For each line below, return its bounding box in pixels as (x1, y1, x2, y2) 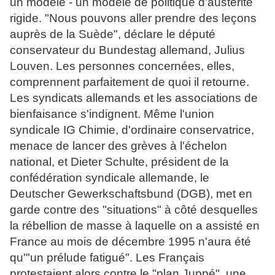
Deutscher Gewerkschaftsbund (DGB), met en (10, 187, 252, 201)
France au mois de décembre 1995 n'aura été (10, 235, 251, 249)
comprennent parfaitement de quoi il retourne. (10, 76, 249, 89)
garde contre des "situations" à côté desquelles (10, 203, 258, 217)
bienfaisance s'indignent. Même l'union (10, 107, 214, 121)
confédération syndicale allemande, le (10, 171, 209, 185)
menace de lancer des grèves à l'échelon (10, 139, 227, 153)
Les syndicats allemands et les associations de (10, 91, 258, 105)
